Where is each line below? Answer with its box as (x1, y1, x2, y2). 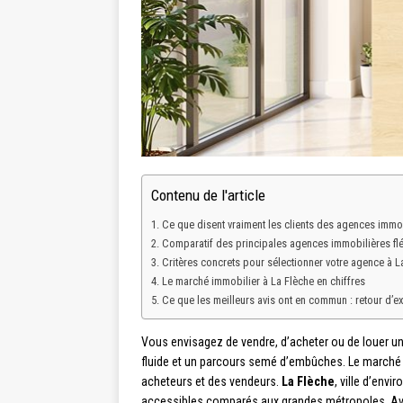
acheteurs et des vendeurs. (141, 373, 282, 389)
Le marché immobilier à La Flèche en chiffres (161, 273, 365, 288)
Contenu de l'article (151, 185, 265, 204)
